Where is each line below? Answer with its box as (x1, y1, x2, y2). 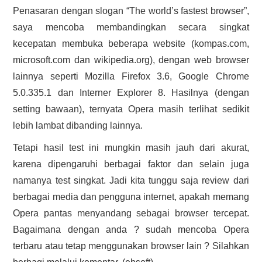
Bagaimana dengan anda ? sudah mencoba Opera (13, 224, 249, 235)
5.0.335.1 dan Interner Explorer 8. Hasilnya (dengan (13, 87, 249, 98)
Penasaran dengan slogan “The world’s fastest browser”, (13, 5, 249, 16)
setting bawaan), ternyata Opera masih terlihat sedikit (13, 104, 249, 114)
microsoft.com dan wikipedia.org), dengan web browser (13, 54, 249, 65)
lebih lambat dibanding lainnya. (13, 120, 143, 130)
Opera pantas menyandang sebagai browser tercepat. (13, 208, 249, 218)
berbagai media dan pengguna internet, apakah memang (13, 191, 249, 202)
